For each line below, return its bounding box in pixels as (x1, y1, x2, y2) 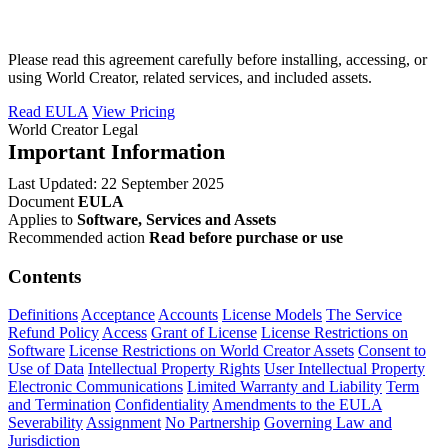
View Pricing (92, 102, 175, 120)
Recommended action (8, 228, 145, 246)
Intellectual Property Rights (88, 360, 260, 378)
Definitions (8, 306, 78, 324)
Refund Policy (8, 324, 99, 342)
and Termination (8, 396, 111, 414)
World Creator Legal (8, 120, 138, 138)
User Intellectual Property (264, 360, 425, 378)
